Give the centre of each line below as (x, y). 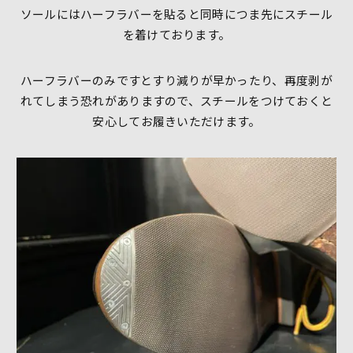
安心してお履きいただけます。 (176, 121)
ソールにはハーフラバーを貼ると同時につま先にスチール (176, 13)
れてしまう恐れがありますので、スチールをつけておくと (176, 101)
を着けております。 (176, 34)
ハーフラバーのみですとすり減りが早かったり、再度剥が (176, 80)
